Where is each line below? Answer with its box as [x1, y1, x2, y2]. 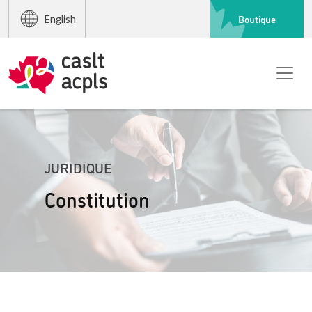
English [44, 13, 76, 25]
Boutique [238, 11, 276, 26]
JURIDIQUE [45, 157, 113, 177]
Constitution [45, 185, 150, 212]
